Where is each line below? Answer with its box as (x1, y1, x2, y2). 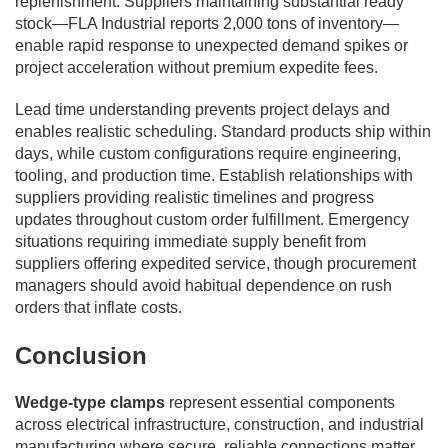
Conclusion (15, 341, 147, 369)
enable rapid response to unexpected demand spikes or (15, 36, 408, 54)
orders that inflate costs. (15, 298, 182, 316)
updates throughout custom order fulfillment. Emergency (15, 210, 409, 228)
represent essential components (165, 393, 395, 411)
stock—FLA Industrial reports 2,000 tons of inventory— (15, 14, 399, 32)
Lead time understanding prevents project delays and (15, 100, 390, 118)
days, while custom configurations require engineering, (15, 144, 401, 162)
